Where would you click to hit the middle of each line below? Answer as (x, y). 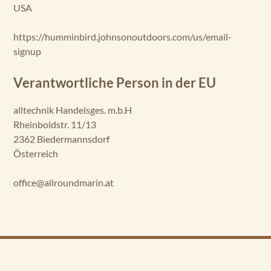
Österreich (36, 153)
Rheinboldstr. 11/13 (55, 124)
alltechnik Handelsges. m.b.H (73, 110)
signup (27, 51)
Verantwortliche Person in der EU (115, 83)
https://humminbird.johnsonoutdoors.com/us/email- (122, 37)
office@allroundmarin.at (64, 182)
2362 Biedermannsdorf (61, 139)
